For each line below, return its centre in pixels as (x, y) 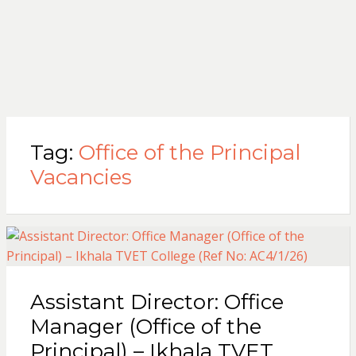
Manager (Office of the (145, 327)
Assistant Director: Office (157, 302)
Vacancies (81, 178)
